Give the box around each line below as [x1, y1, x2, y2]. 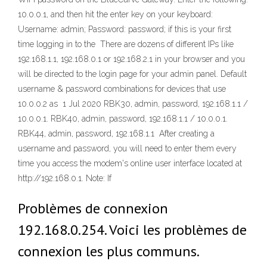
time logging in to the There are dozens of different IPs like [18, 39, 234, 49]
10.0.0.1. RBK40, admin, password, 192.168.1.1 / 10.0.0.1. [18, 114, 228, 123]
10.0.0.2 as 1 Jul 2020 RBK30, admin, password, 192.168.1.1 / [18, 99, 248, 108]
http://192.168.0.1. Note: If [18, 173, 114, 183]
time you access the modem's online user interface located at [18, 159, 242, 168]
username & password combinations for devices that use [18, 84, 226, 94]
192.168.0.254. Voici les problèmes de [18, 221, 247, 239]
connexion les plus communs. [18, 242, 198, 260]
